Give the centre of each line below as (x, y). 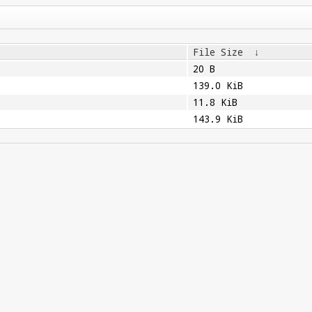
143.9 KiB (218, 119)
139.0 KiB (218, 86)
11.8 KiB (215, 102)
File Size (218, 52)
